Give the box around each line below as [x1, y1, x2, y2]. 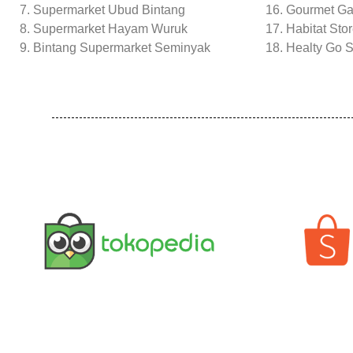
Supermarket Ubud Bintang [33, 3, 185, 17]
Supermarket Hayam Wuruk [33, 22, 188, 35]
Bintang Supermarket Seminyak [33, 41, 210, 54]
